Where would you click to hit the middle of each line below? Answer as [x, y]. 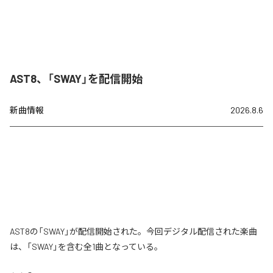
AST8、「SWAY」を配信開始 [76, 78]
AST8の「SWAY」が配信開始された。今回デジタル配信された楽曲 [133, 231]
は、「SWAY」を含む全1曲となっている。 [86, 246]
